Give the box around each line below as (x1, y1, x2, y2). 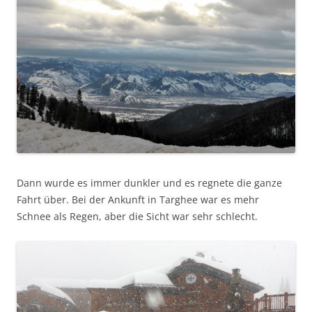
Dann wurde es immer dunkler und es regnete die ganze (17, 175, 282, 189)
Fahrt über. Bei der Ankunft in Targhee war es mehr (17, 192, 259, 206)
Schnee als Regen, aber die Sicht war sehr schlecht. (17, 209, 258, 223)
